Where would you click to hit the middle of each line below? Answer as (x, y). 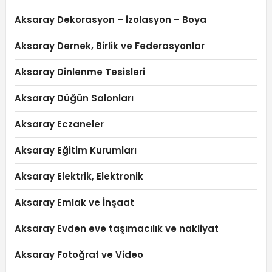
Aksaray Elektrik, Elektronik (79, 176)
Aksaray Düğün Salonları (74, 98)
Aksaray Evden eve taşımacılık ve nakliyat (116, 228)
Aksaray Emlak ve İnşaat (74, 202)
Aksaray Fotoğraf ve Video (79, 254)
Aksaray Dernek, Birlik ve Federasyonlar (109, 46)
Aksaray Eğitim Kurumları (75, 150)
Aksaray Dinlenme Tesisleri (80, 72)
